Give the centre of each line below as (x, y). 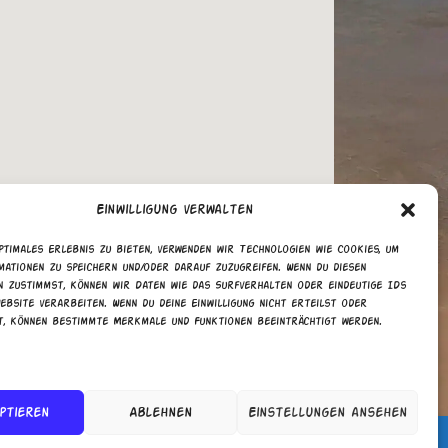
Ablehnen (161, 412)
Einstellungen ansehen (327, 412)
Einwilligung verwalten (175, 210)
